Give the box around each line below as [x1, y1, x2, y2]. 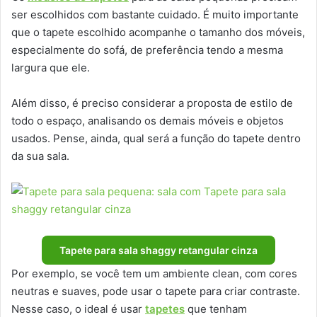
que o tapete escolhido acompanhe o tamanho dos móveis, [11, 25, 305, 40]
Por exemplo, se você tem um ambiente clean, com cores [11, 267, 297, 281]
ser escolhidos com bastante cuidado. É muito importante [11, 8, 299, 22]
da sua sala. [11, 149, 69, 163]
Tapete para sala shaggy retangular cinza [59, 244, 258, 257]
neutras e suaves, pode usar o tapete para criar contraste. [11, 284, 300, 299]
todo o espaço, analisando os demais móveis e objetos [11, 114, 284, 128]
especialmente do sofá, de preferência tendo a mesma [11, 43, 283, 57]
